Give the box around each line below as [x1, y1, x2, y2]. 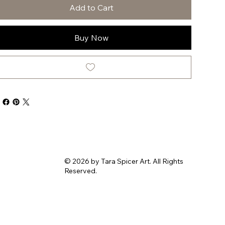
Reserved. [64, 166, 97, 176]
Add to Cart [69, 2, 114, 13]
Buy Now [74, 32, 109, 43]
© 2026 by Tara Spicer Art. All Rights [64, 157, 183, 166]
